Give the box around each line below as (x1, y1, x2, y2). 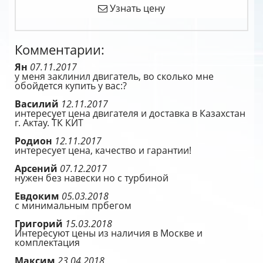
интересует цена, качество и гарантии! (15, 144, 191, 157)
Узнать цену (107, 2, 165, 15)
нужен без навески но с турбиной (15, 171, 168, 184)
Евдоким (15, 190, 62, 203)
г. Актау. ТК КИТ (15, 116, 83, 129)
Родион (15, 134, 55, 147)
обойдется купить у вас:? (15, 79, 127, 92)
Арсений (15, 162, 60, 175)
